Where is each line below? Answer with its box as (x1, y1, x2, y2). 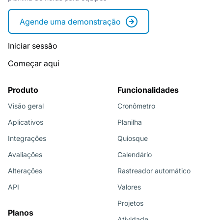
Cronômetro (117, 101, 155, 110)
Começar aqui (8, 58, 59, 68)
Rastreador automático (117, 166, 191, 175)
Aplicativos (8, 117, 43, 126)
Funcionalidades (117, 84, 179, 95)
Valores (117, 182, 141, 191)
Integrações (8, 134, 46, 142)
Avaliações (8, 150, 42, 159)
